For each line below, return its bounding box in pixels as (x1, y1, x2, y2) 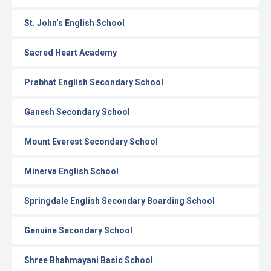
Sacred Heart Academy (24, 48, 117, 57)
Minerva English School (24, 166, 119, 176)
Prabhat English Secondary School (24, 77, 163, 87)
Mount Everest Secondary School (24, 137, 158, 146)
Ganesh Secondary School (24, 107, 130, 117)
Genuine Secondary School (24, 226, 132, 235)
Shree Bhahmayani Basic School (24, 255, 153, 265)
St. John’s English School (24, 18, 125, 28)
